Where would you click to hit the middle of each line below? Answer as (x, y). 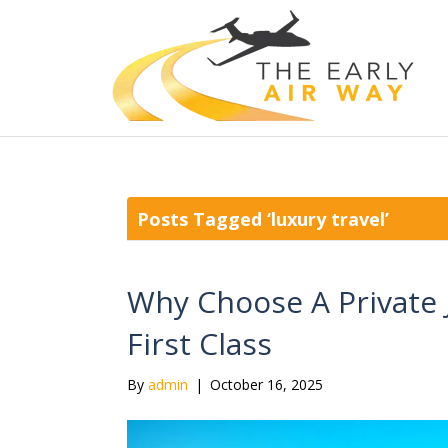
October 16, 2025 (266, 384)
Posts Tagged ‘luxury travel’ (263, 219)
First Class (199, 343)
